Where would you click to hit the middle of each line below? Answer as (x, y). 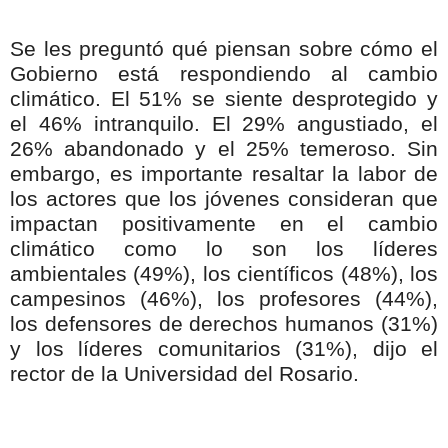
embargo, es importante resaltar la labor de (224, 174)
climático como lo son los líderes (224, 249)
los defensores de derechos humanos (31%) (224, 324)
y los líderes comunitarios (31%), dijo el (224, 349)
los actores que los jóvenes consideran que (224, 199)
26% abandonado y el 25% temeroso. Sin (224, 149)
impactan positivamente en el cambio (224, 224)
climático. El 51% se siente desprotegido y (224, 99)
